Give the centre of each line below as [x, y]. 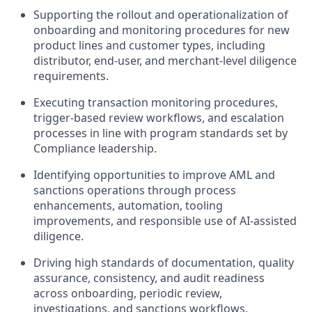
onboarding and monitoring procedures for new [162, 30]
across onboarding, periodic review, [128, 293]
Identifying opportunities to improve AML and [154, 175]
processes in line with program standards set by [161, 133]
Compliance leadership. [95, 148]
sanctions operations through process [135, 190]
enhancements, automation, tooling [128, 205]
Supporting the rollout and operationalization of [161, 15]
